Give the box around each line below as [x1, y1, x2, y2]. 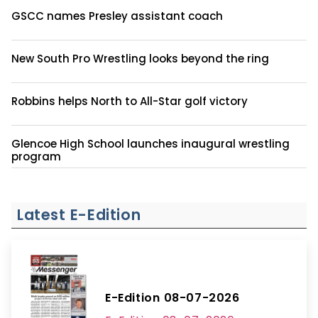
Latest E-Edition [17, 204, 141, 225]
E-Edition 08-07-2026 [105, 290, 240, 307]
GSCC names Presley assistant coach [11, 8, 223, 23]
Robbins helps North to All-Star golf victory [11, 93, 248, 109]
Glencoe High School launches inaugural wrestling [11, 136, 290, 151]
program [11, 148, 61, 164]
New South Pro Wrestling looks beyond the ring [11, 50, 269, 66]
